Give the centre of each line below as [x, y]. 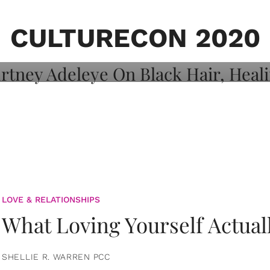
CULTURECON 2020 [135, 38]
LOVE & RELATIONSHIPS [51, 199]
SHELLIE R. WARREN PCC [56, 256]
